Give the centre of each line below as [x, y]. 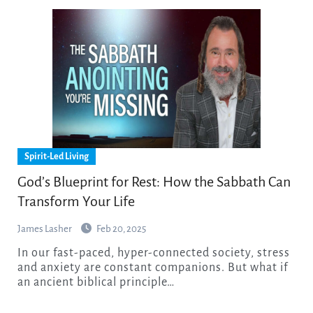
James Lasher [45, 229]
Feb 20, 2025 [121, 229]
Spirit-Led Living [56, 157]
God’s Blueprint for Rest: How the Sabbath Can [154, 182]
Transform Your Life [76, 202]
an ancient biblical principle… [96, 283]
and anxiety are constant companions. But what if [152, 268]
